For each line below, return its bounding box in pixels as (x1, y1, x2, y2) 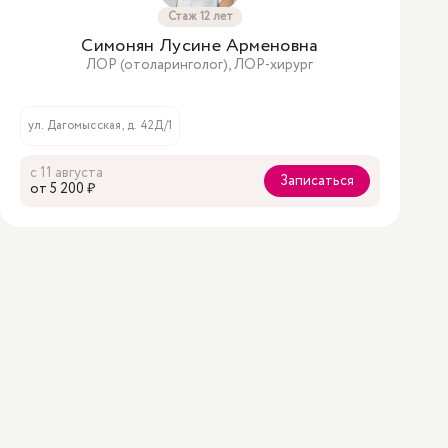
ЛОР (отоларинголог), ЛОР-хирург (86, 55, 314, 75)
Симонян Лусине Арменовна (81, 33, 319, 59)
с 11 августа (30, 163, 103, 183)
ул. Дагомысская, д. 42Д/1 (28, 117, 172, 134)
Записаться (280, 171, 354, 191)
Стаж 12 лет (167, 8, 233, 25)
